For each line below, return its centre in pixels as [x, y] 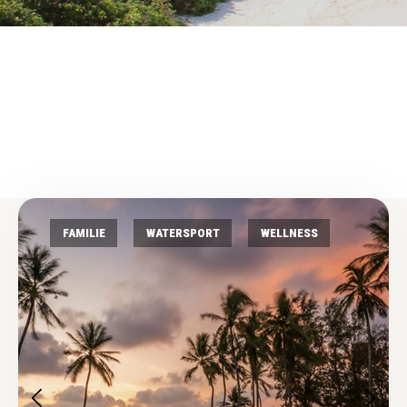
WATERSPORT [183, 233]
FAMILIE [84, 233]
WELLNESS [289, 233]
